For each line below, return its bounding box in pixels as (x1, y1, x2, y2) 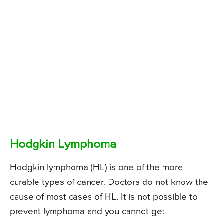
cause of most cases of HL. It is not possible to (10, 192, 198, 202)
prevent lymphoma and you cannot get (10, 207, 165, 217)
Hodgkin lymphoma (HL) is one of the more (10, 163, 183, 173)
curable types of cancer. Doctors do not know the (10, 178, 208, 187)
